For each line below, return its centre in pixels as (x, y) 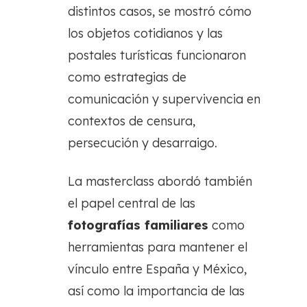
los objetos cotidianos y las (145, 33)
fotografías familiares (138, 225)
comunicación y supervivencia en (164, 99)
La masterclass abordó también (160, 181)
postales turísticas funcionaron (157, 55)
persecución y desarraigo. (143, 143)
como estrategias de (127, 77)
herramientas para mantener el (158, 247)
